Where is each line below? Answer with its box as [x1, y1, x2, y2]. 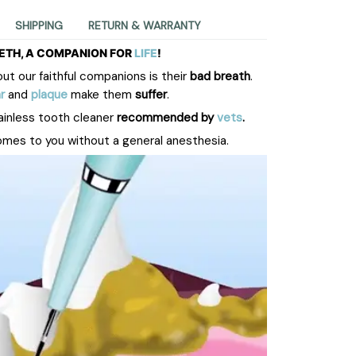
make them [68, 86, 135, 103]
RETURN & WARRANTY [88, 18, 201, 33]
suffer [135, 86, 167, 103]
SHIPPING [15, 18, 63, 33]
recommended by [117, 109, 217, 126]
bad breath [190, 68, 250, 84]
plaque [31, 86, 68, 103]
